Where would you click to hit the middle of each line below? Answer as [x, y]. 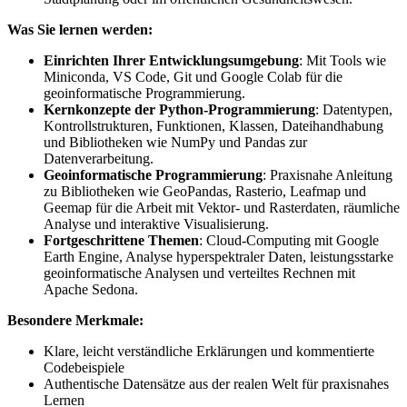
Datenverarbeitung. [99, 158]
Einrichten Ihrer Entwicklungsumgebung [171, 60]
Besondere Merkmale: [75, 320]
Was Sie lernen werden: [80, 29]
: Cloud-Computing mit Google [289, 240]
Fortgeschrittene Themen [121, 240]
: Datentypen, [354, 109]
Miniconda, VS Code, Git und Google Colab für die [193, 76]
